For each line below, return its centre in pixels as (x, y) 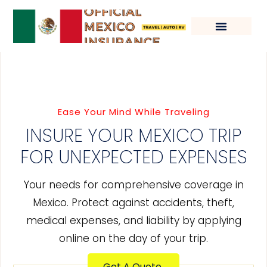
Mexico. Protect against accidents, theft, (133, 203)
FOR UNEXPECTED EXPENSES (133, 158)
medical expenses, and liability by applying (133, 221)
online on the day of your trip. (133, 239)
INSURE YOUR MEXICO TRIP (133, 136)
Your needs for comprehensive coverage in (133, 185)
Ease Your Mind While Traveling (133, 112)
